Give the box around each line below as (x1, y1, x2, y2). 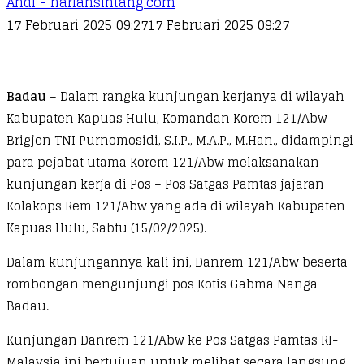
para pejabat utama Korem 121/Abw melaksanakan (6, 150, 319, 173)
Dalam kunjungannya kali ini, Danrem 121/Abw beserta (6, 250, 348, 273)
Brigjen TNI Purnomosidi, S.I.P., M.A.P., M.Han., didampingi (6, 128, 353, 151)
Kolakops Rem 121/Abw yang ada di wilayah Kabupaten (6, 194, 345, 217)
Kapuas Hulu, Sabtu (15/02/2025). (6, 216, 206, 239)
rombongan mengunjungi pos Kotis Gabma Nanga (6, 272, 318, 295)
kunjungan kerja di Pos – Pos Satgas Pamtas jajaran (6, 172, 324, 195)
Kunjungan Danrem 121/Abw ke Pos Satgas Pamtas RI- (6, 328, 338, 351)
